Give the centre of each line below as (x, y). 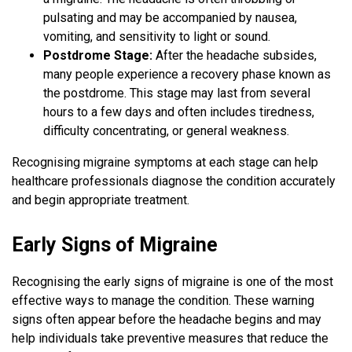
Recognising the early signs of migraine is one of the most (172, 282)
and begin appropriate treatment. (101, 200)
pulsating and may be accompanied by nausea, (170, 18)
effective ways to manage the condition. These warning (163, 301)
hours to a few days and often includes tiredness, (179, 112)
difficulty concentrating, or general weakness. (166, 131)
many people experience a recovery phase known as (187, 75)
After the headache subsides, (235, 56)
